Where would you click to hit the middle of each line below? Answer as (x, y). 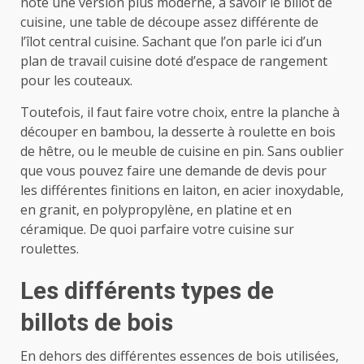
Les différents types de (147, 290)
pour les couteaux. (76, 80)
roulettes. (50, 248)
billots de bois (97, 322)
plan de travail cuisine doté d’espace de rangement (174, 61)
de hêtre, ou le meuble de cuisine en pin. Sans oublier (182, 151)
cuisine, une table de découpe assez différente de (169, 22)
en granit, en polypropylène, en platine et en (156, 209)
